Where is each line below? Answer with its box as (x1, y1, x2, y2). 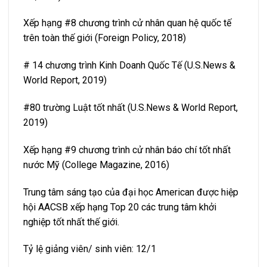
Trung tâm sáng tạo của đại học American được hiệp (23, 186, 238, 198)
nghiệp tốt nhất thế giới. (23, 216, 119, 228)
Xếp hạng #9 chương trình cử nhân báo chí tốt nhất (23, 144, 231, 156)
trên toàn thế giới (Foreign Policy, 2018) (23, 32, 186, 44)
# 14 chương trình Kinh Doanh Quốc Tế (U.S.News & (23, 60, 235, 72)
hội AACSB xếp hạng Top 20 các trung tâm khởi (23, 201, 216, 213)
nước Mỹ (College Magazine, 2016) (23, 159, 169, 170)
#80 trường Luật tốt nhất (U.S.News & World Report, (23, 102, 238, 114)
